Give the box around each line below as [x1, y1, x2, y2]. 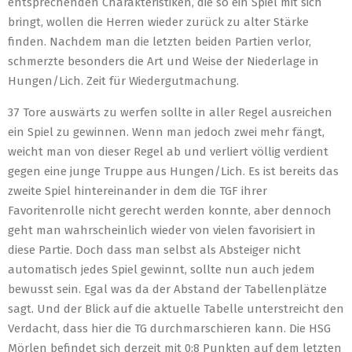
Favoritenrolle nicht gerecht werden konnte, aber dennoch [8, 203, 332, 218]
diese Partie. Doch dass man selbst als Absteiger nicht [8, 243, 301, 257]
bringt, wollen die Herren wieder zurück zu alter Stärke [8, 15, 309, 29]
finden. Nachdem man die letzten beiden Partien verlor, [8, 35, 311, 49]
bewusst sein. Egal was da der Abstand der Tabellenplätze [8, 282, 327, 296]
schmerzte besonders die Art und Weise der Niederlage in [8, 54, 319, 68]
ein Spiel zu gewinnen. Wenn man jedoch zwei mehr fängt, [8, 125, 324, 139]
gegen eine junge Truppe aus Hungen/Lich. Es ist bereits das [8, 164, 339, 178]
